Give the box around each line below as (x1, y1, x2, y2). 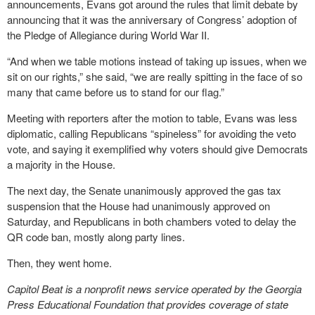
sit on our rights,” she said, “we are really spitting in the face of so (7, 69, 302, 84)
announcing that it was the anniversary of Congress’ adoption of (7, 12, 297, 27)
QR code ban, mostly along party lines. (7, 229, 185, 244)
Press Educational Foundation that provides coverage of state (7, 297, 288, 311)
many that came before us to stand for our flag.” (7, 84, 224, 99)
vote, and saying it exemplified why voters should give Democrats (7, 141, 308, 156)
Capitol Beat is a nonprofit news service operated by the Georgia (7, 281, 302, 296)
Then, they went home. (7, 255, 112, 270)
